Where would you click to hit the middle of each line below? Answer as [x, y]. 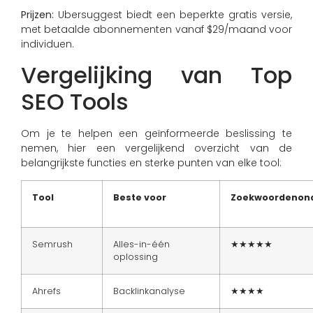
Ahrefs [46, 291]
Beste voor [140, 198]
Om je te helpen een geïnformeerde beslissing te [156, 133]
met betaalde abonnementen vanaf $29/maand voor [156, 30]
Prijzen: [37, 15]
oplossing [136, 257]
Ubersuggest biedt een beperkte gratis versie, [173, 15]
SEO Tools [75, 101]
